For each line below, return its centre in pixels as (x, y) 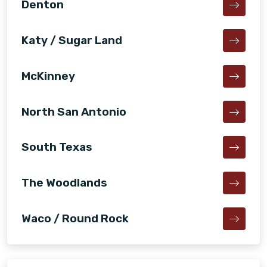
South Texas (57, 147)
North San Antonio (74, 111)
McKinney (48, 76)
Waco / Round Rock (75, 218)
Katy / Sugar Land (72, 40)
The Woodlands (64, 183)
